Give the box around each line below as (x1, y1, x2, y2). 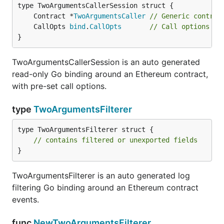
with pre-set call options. (12, 81, 106, 91)
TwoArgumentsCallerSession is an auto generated (12, 57, 200, 67)
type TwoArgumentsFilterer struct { (17, 125, 153, 133)
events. (12, 194, 39, 204)
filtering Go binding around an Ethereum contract (12, 182, 198, 192)
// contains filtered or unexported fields (33, 136, 197, 144)
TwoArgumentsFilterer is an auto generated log (12, 170, 190, 180)
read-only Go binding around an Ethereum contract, (12, 69, 208, 79)
